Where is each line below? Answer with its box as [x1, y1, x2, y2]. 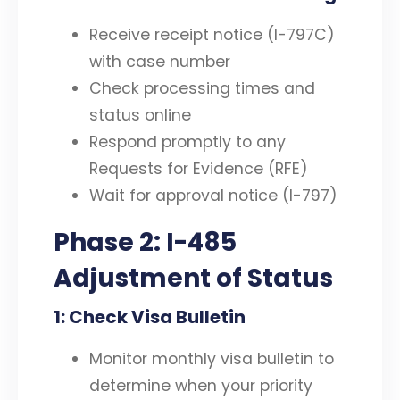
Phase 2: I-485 [54, 224, 237, 260]
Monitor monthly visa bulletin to [89, 347, 334, 370]
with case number [89, 51, 230, 73]
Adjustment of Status [54, 260, 333, 296]
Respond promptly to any [89, 131, 286, 154]
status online [89, 104, 191, 127]
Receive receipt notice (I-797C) [89, 24, 335, 46]
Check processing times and [89, 78, 315, 100]
